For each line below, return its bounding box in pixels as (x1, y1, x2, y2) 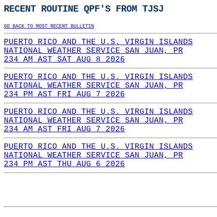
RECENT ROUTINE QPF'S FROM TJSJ (4, 4, 164, 15)
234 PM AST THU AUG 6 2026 (4, 159, 125, 169)
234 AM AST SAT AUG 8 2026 (4, 55, 125, 64)
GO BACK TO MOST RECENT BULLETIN (4, 23, 94, 29)
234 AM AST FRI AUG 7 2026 (4, 124, 125, 134)
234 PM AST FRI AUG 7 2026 (4, 90, 125, 99)
